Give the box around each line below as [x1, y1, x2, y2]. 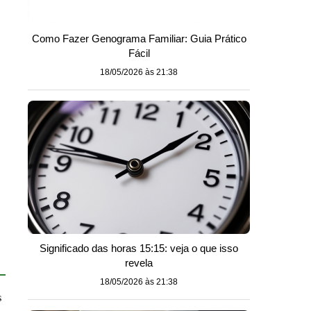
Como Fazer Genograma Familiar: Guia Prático [31, 33, 246, 44]
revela [125, 257, 153, 269]
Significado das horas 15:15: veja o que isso [40, 242, 238, 254]
